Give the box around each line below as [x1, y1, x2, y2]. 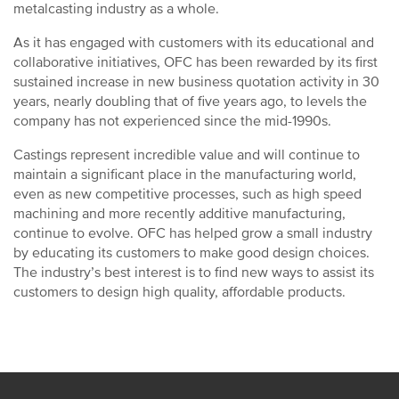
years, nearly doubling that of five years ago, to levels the [13, 93, 367, 110]
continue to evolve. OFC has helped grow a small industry [13, 224, 372, 242]
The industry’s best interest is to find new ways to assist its [13, 264, 374, 281]
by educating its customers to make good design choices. [13, 244, 370, 262]
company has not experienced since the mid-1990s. [13, 112, 335, 130]
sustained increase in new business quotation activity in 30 [13, 73, 379, 91]
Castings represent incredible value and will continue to [13, 146, 360, 164]
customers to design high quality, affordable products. [13, 283, 360, 301]
